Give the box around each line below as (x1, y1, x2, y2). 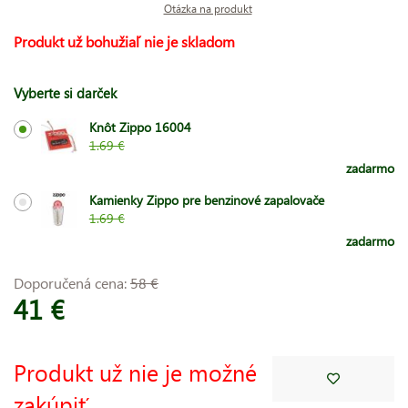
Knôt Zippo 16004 (88, 117, 191, 136)
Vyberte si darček (14, 83, 117, 102)
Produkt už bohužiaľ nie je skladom (14, 31, 235, 51)
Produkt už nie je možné (14, 355, 257, 388)
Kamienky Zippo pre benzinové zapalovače (88, 190, 324, 209)
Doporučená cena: (14, 272, 130, 292)
